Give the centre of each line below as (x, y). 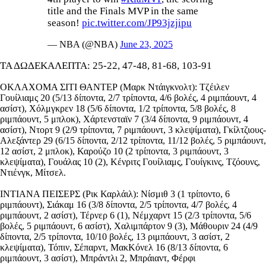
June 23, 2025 (146, 44)
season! (65, 23)
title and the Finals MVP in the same (123, 11)
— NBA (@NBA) (84, 44)
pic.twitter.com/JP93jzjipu (137, 23)
